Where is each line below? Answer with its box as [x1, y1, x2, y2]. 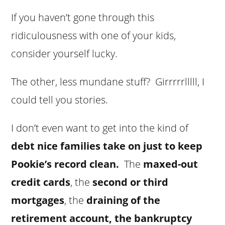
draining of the [86, 193, 161, 207]
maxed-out [143, 157, 198, 171]
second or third [92, 175, 169, 189]
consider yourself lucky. [11, 46, 118, 60]
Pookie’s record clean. [11, 157, 120, 171]
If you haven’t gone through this [11, 10, 155, 24]
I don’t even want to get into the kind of [11, 121, 189, 135]
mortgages [11, 193, 65, 207]
